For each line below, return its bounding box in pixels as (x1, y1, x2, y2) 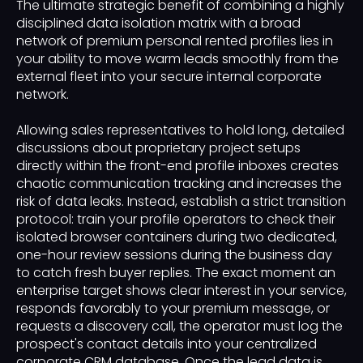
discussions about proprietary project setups (16, 139, 301, 158)
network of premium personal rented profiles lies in (16, 32, 333, 51)
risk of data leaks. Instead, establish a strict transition (16, 192, 346, 211)
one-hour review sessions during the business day (16, 246, 332, 265)
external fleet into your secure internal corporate (16, 67, 322, 87)
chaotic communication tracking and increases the (16, 174, 342, 194)
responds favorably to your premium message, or (16, 299, 330, 318)
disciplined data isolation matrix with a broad (16, 14, 301, 33)
